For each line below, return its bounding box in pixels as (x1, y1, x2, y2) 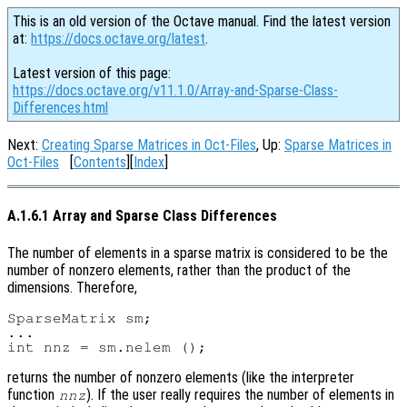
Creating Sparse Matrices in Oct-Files (42, 136, 256, 154)
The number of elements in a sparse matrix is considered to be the (7, 243, 388, 262)
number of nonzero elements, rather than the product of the (7, 261, 351, 279)
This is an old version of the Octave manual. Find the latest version (13, 13, 391, 30)
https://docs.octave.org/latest (31, 30, 205, 47)
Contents (74, 154, 126, 171)
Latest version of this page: (13, 65, 171, 82)
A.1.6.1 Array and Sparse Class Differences (7, 207, 277, 225)
